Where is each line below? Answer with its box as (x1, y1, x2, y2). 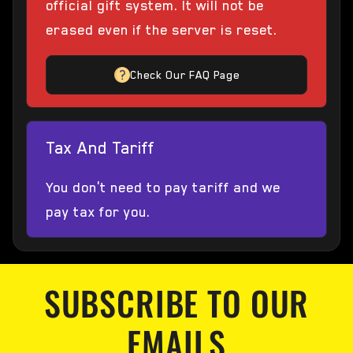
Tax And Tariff (46, 139, 154, 158)
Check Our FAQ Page (129, 69, 240, 82)
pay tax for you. (46, 204, 150, 221)
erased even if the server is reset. (46, 22, 277, 39)
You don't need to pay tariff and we (46, 180, 281, 196)
